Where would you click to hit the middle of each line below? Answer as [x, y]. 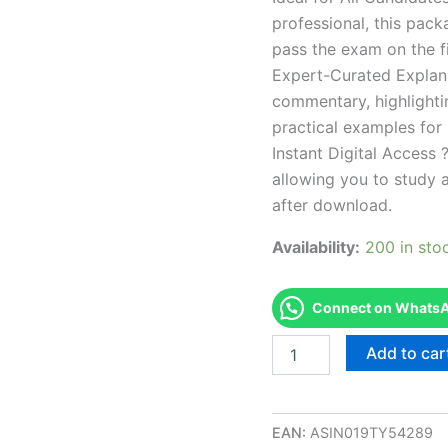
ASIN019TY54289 [371, 432]
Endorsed [302, 343]
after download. [332, 204]
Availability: [316, 246]
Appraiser [303, 423]
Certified [299, 383]
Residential [307, 403]
